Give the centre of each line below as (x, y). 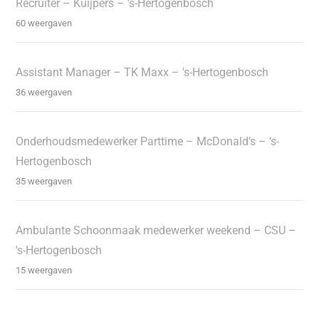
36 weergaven (44, 92)
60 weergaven (44, 23)
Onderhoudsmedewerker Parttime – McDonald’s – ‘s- (148, 141)
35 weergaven (44, 181)
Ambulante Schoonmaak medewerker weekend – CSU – (156, 230)
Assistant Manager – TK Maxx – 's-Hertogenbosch (142, 72)
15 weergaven (44, 270)
